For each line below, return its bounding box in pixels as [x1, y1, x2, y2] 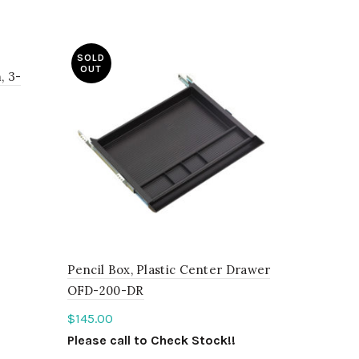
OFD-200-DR [67, 282, 144, 298]
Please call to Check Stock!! [67, 332, 236, 348]
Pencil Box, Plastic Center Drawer [67, 261, 271, 277]
